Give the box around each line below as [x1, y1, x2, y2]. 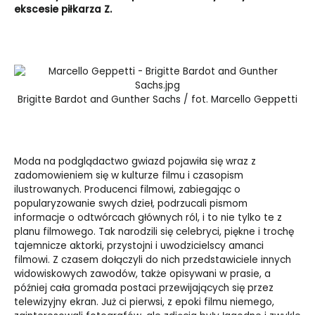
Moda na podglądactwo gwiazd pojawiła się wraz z [14, 155, 256, 169]
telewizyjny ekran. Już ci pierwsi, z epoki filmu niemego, [14, 295, 274, 309]
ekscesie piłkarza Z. [14, 3, 112, 17]
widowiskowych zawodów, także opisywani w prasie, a [14, 267, 271, 281]
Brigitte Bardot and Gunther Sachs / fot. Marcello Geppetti [18, 93, 297, 107]
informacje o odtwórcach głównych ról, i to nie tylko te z [14, 211, 282, 225]
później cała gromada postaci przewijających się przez [14, 281, 274, 295]
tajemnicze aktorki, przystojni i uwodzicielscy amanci [14, 239, 264, 253]
